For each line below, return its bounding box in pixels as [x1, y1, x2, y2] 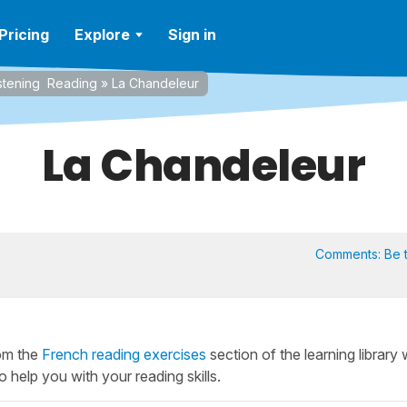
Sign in [168, 25, 216, 44]
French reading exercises [42, 345, 206, 363]
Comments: [314, 246, 384, 262]
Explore [74, 25, 130, 44]
